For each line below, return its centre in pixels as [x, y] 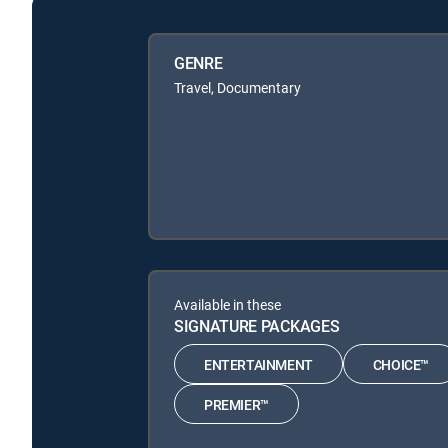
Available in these [227, 305]
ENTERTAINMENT [258, 364]
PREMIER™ [236, 404]
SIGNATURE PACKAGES [257, 326]
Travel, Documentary [237, 88]
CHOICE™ [401, 364]
